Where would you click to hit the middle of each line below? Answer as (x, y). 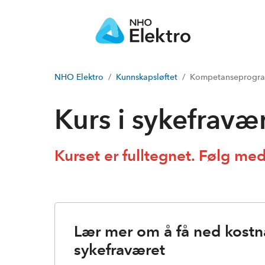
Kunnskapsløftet (147, 77)
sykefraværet (119, 249)
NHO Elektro (79, 77)
